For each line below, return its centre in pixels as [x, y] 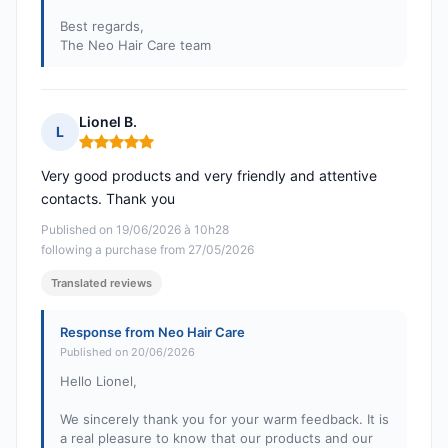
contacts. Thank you [108, 199]
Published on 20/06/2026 [127, 352]
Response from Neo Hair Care [152, 332]
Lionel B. [108, 122]
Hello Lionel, [98, 381]
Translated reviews [101, 283]
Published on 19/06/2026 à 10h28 [135, 230]
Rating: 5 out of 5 [138, 150]
